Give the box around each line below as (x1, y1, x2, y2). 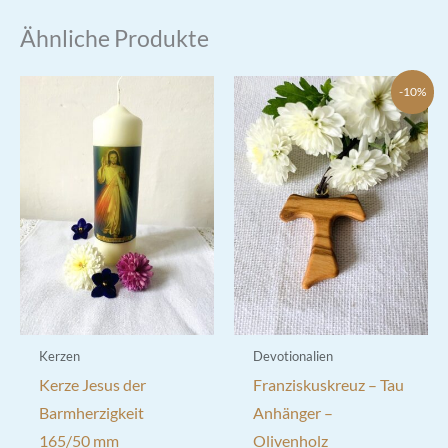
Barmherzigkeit (38, 404, 144, 423)
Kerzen (38, 347, 80, 364)
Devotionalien (252, 347, 333, 364)
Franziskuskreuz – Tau (252, 376, 404, 395)
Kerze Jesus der (38, 376, 146, 395)
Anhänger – (252, 404, 333, 423)
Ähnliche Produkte (20, 24, 209, 53)
